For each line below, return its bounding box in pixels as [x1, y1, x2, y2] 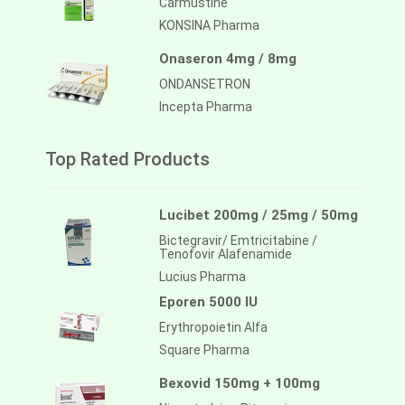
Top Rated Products [45, 148, 210, 171]
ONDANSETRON [159, 77, 250, 92]
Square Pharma [159, 343, 250, 358]
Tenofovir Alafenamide [159, 247, 292, 262]
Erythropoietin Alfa [159, 320, 268, 335]
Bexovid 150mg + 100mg [159, 375, 320, 392]
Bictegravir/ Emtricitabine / [159, 233, 317, 249]
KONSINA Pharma [159, 18, 259, 33]
